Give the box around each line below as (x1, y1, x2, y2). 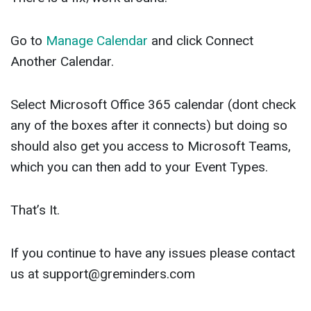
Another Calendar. (10, 53, 114, 69)
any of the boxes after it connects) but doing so (10, 117, 287, 133)
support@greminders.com (42, 265, 195, 282)
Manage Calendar (46, 32, 148, 49)
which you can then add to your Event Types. (10, 158, 268, 175)
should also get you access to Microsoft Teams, (10, 137, 291, 154)
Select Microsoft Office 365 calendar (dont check (10, 96, 296, 112)
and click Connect (148, 32, 253, 49)
